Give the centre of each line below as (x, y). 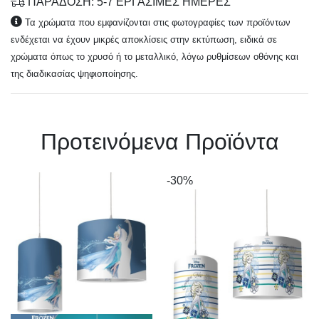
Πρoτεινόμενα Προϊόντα (159, 142)
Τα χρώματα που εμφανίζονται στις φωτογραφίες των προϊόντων (158, 22)
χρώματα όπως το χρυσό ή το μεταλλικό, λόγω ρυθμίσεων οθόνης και (155, 57)
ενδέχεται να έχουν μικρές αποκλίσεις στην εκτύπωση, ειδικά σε (144, 40)
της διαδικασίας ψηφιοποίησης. (74, 74)
